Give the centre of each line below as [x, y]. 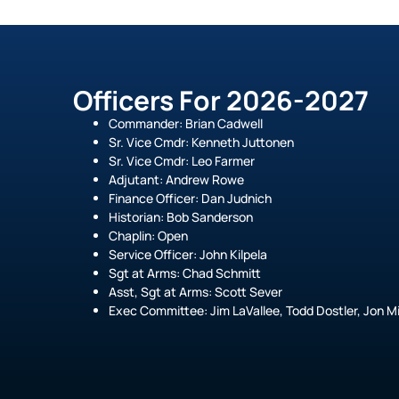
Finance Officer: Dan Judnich [190, 199]
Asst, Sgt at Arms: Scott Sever [195, 292]
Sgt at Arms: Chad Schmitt [185, 273]
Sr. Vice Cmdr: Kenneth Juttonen [201, 142]
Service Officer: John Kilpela [188, 255]
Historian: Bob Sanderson [181, 217]
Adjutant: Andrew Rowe [176, 180]
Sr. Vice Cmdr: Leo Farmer [182, 161]
